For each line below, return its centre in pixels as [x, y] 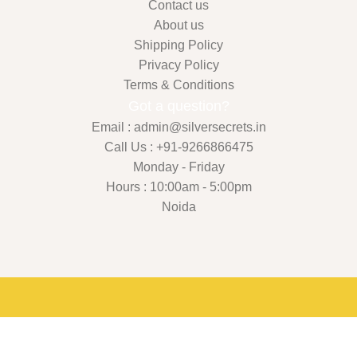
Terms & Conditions [178, 84]
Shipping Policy [178, 45]
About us [178, 25]
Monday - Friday [178, 167]
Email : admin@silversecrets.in [178, 127]
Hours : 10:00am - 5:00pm [178, 186]
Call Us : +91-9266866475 [178, 147]
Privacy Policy [178, 65]
